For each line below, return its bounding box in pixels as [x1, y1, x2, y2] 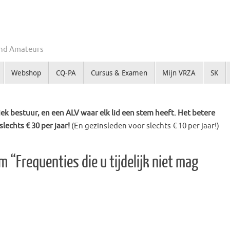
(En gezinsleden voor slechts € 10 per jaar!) [71, 121, 219, 131]
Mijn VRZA [162, 68, 196, 78]
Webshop [11, 68, 41, 78]
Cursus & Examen [90, 68, 147, 78]
